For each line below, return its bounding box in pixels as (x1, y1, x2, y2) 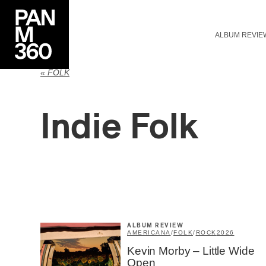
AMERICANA (127, 229, 171, 236)
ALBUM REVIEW (127, 223, 183, 229)
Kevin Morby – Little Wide (127, 245, 255, 258)
